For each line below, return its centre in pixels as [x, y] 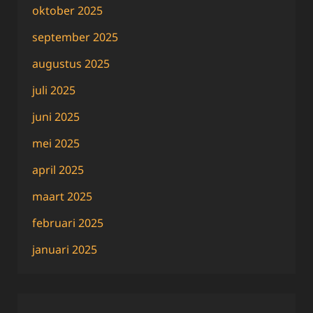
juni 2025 [56, 117]
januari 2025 [65, 250]
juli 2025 [54, 90]
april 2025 [58, 170]
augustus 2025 [71, 64]
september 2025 [75, 37]
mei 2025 [56, 144]
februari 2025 [68, 223]
